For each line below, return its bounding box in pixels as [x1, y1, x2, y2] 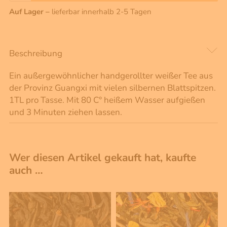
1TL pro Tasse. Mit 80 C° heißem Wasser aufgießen [9, 94, 205, 106]
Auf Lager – [9, 7, 52, 17]
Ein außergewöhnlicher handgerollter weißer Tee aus [9, 70, 213, 82]
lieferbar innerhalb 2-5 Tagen [52, 7, 152, 17]
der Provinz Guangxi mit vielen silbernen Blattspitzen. [9, 82, 216, 94]
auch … [9, 163, 43, 178]
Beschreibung [9, 48, 62, 60]
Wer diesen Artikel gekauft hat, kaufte [9, 150, 196, 165]
